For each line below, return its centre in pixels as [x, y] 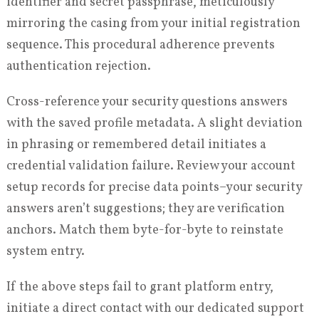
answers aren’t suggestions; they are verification [145, 209]
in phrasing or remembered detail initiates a [136, 145]
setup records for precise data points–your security [154, 188]
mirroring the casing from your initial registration [153, 24]
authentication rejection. [78, 67]
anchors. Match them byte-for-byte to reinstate [145, 231]
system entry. [45, 252]
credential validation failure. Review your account [151, 167]
